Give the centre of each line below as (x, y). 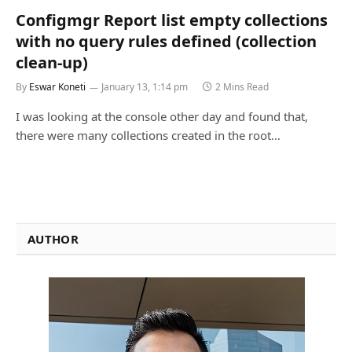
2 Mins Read (242, 87)
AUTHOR (53, 239)
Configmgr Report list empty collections (172, 20)
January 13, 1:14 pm (145, 87)
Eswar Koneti (57, 87)
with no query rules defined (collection (166, 41)
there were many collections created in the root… (148, 135)
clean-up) (52, 62)
